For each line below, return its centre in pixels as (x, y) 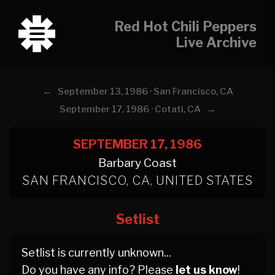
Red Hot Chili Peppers (185, 26)
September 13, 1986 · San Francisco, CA (145, 91)
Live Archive (216, 42)
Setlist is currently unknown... (96, 253)
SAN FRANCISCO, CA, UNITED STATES (137, 180)
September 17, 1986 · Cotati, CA (130, 109)
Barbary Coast (137, 163)
